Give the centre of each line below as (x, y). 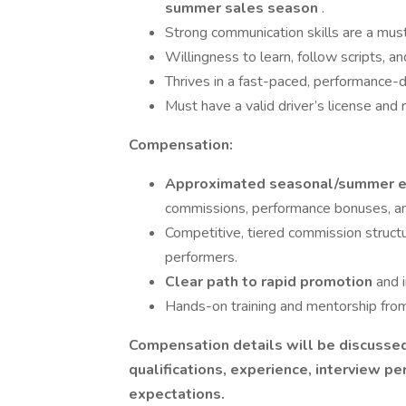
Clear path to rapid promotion (271, 282)
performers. (201, 257)
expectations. (177, 394)
